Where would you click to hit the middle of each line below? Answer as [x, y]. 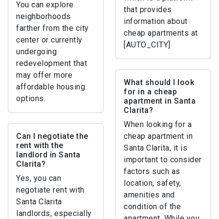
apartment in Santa [160, 101]
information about [156, 21]
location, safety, [153, 183]
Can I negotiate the [52, 136]
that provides [148, 10]
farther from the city [53, 28]
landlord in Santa [48, 155]
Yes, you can [39, 178]
